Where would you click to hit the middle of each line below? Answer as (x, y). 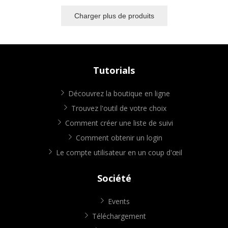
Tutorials (114, 70)
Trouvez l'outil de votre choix (119, 108)
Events (119, 202)
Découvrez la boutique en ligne (119, 94)
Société (114, 178)
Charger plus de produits (114, 16)
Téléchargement (119, 216)
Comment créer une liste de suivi (119, 123)
